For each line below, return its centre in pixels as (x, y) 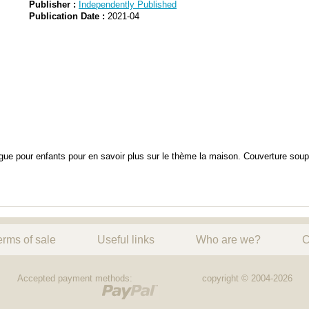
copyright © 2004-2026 (247, 278)
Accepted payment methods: (75, 278)
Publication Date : (67, 16)
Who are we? (228, 239)
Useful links (126, 239)
